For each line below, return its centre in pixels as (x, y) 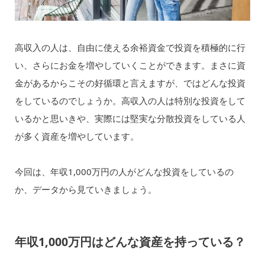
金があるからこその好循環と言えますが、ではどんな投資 (130, 83)
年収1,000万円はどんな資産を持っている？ (130, 242)
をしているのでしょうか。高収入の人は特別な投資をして (130, 100)
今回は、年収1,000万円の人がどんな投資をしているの (124, 172)
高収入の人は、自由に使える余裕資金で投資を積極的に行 (130, 47)
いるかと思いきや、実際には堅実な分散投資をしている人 (130, 118)
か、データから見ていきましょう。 (85, 190)
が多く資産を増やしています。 (77, 136)
